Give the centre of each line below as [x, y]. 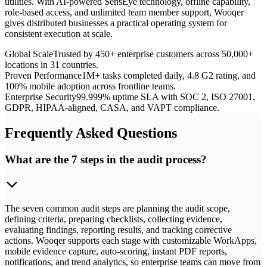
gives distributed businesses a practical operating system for [116, 23]
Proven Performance [43, 75]
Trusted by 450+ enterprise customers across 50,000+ [153, 54]
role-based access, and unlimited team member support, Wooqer [124, 12]
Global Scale [29, 54]
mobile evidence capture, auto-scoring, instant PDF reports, [116, 252]
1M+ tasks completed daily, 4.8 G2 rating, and [169, 75]
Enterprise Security [41, 97]
